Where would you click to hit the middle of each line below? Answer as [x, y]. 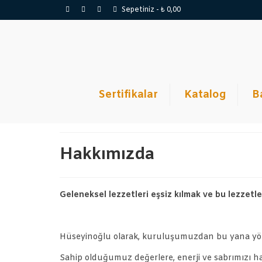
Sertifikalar [128, 94]
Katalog [205, 94]
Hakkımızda [107, 154]
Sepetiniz [138, 10]
